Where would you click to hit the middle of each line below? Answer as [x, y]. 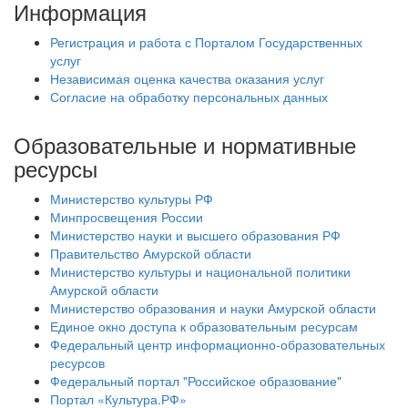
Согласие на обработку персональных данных [189, 97]
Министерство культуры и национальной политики [200, 271]
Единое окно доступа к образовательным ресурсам [204, 326]
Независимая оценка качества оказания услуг [187, 78]
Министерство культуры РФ [132, 199]
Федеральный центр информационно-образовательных [218, 344]
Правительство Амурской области [151, 253]
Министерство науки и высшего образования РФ [195, 235]
